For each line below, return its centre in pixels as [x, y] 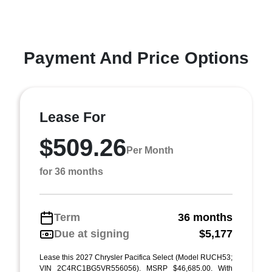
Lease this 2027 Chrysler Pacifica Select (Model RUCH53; [136, 257]
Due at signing [92, 234]
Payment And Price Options [136, 58]
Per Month [150, 150]
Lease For [73, 117]
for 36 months [71, 172]
